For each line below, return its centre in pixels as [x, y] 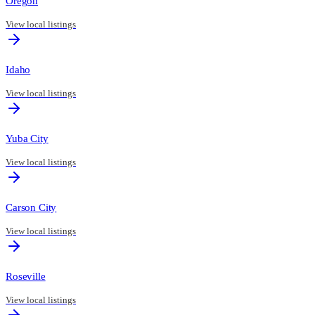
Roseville [26, 276]
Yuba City [27, 139]
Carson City [31, 207]
